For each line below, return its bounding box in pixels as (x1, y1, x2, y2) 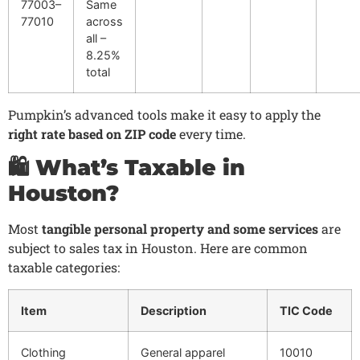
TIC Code (280, 303, 333, 317)
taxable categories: (8, 259, 120, 276)
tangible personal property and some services (42, 220, 318, 238)
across (86, 14, 123, 28)
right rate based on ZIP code (8, 125, 176, 142)
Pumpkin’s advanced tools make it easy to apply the (8, 105, 321, 123)
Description (141, 303, 207, 317)
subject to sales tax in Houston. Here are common (8, 239, 308, 257)
